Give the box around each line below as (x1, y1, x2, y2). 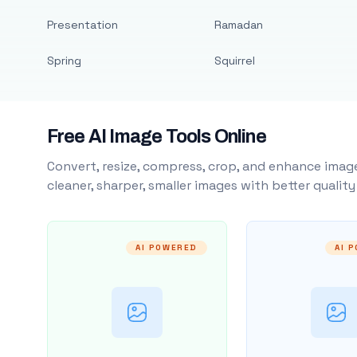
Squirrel (214, 53, 255, 68)
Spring (46, 53, 81, 68)
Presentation (46, 18, 118, 32)
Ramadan (214, 18, 263, 32)
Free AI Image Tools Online (46, 127, 266, 147)
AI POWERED (135, 242, 198, 253)
